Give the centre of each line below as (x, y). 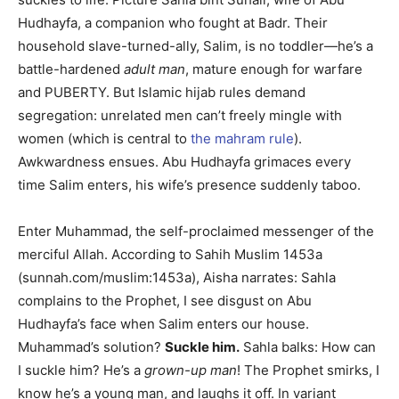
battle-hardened (71, 69)
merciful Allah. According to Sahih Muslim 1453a (170, 255)
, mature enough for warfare (274, 69)
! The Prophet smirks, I (308, 370)
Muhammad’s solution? (91, 347)
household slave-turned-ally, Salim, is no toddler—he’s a (195, 46)
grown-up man (191, 370)
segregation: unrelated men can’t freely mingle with (180, 116)
